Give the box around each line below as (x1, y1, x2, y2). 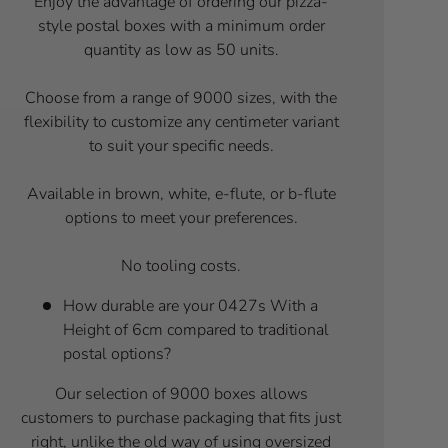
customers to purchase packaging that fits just (21, 406, 342, 429)
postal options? (62, 342, 171, 365)
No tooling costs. (121, 254, 242, 277)
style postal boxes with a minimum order (37, 14, 325, 37)
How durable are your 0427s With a (62, 294, 318, 317)
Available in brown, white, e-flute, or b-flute (26, 182, 336, 205)
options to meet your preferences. (64, 206, 298, 229)
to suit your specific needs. (88, 134, 274, 157)
